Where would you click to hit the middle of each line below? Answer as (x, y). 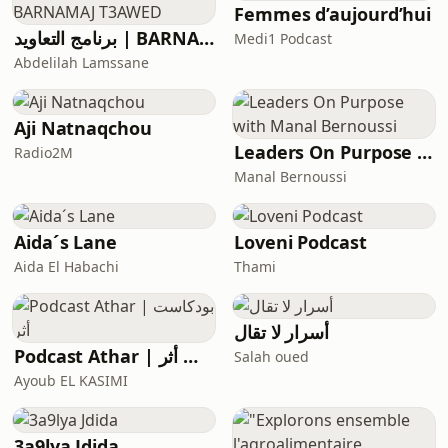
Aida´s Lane (66, 242)
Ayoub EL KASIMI (71, 380)
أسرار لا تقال (281, 332)
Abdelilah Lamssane (81, 62)
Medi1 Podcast (283, 38)
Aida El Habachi (66, 266)
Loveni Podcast (300, 242)
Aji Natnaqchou (83, 128)
